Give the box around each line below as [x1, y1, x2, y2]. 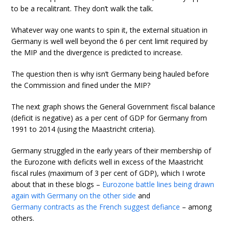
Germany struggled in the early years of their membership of [11, 146, 212, 156]
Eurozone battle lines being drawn [102, 179, 215, 190]
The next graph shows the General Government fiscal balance [11, 102, 216, 112]
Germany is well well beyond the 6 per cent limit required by [11, 36, 208, 47]
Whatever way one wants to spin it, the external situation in [11, 25, 208, 35]
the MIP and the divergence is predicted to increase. [11, 48, 183, 58]
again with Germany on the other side [11, 191, 136, 201]
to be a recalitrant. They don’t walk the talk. [11, 4, 154, 14]
